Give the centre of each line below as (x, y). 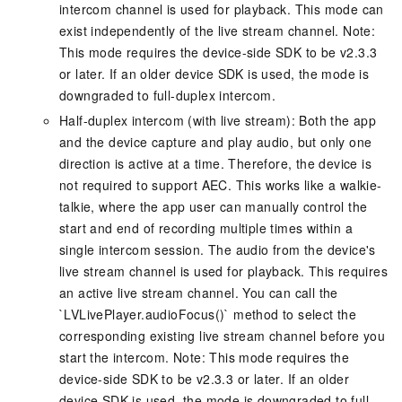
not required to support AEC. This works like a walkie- (221, 184)
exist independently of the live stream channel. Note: (218, 30)
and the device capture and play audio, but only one (216, 141)
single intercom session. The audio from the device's (218, 249)
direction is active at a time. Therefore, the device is (215, 163)
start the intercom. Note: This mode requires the (205, 357)
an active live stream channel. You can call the (199, 292)
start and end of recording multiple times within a (206, 227)
